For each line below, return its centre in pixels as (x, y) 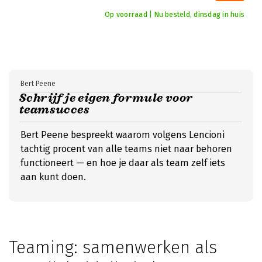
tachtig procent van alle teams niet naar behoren (126, 149)
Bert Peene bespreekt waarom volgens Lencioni (123, 135)
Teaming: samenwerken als (113, 247)
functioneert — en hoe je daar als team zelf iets (123, 163)
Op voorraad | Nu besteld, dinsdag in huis (175, 15)
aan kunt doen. (53, 177)
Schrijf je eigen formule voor (106, 98)
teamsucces (55, 110)
